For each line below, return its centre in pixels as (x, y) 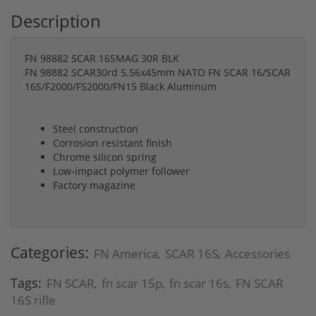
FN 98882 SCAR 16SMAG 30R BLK (102, 59)
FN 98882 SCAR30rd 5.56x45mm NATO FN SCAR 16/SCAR (158, 73)
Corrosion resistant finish (113, 143)
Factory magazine (94, 186)
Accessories (257, 254)
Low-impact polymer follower (121, 171)
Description (56, 21)
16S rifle (33, 300)
